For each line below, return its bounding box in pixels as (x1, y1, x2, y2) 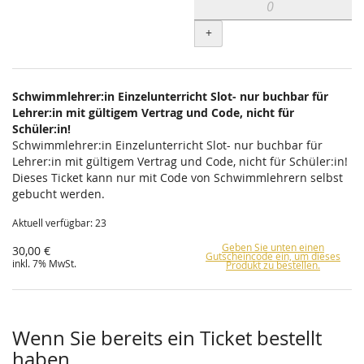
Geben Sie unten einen (222, 241, 324, 254)
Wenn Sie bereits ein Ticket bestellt (12, 325, 322, 352)
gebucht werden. (12, 186, 105, 202)
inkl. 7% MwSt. (12, 258, 76, 271)
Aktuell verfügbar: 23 (12, 217, 106, 230)
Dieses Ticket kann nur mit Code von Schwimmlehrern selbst (12, 170, 343, 186)
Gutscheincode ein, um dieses (206, 250, 340, 263)
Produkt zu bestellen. (226, 259, 320, 272)
